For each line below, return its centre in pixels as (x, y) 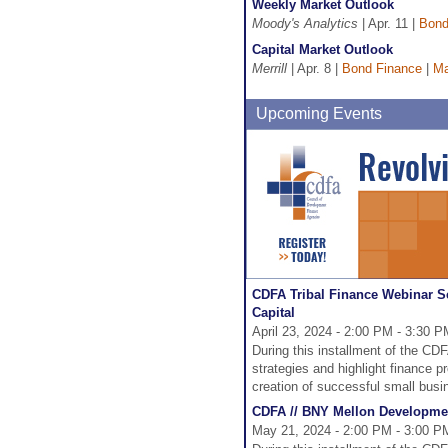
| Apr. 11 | (388, 23)
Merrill (269, 68)
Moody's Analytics (305, 23)
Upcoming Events (319, 113)
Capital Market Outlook (322, 49)
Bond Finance (382, 68)
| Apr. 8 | (314, 68)
